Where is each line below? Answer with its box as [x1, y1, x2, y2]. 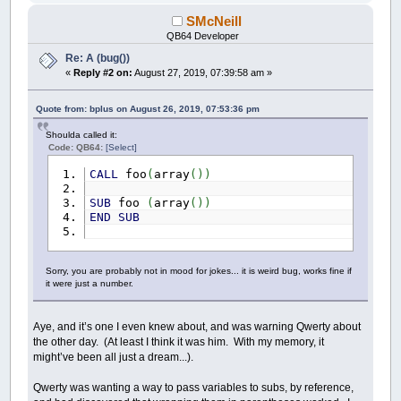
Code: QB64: [48, 142, 107, 153]
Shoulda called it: [46, 130, 118, 141]
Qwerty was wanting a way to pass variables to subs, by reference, [33, 381, 354, 395]
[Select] [106, 142, 138, 153]
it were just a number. [46, 278, 134, 289]
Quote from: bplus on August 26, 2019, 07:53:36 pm [36, 104, 260, 115]
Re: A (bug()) [65, 52, 131, 65]
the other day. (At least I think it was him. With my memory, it [33, 336, 325, 349]
